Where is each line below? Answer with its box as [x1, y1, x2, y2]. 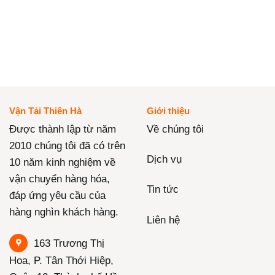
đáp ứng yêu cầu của [9, 190, 106, 202]
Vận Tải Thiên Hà [9, 105, 82, 116]
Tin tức [147, 184, 179, 196]
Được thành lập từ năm [9, 123, 116, 136]
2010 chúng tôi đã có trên [9, 140, 125, 152]
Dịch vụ [147, 153, 182, 166]
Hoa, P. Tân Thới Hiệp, [9, 255, 114, 267]
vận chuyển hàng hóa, [9, 173, 110, 185]
